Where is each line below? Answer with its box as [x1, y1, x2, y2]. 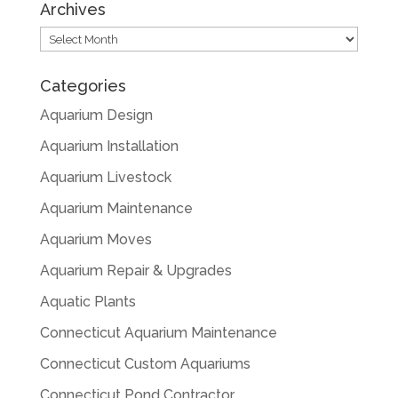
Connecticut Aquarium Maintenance [39, 324, 277, 342]
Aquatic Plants [39, 293, 136, 311]
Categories [39, 76, 126, 96]
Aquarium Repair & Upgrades [39, 262, 232, 280]
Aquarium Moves [39, 231, 152, 249]
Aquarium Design [39, 107, 153, 124]
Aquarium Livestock [39, 169, 171, 187]
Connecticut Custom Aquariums [39, 355, 251, 373]
